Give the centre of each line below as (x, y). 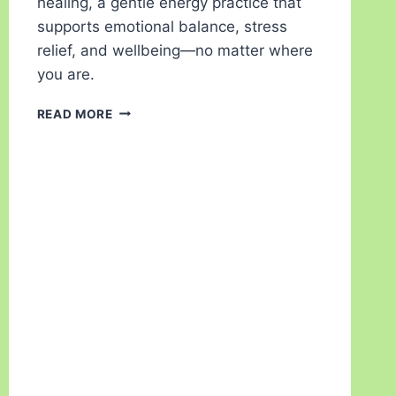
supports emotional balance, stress (162, 26)
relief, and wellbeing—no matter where (175, 50)
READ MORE (75, 114)
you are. (65, 74)
